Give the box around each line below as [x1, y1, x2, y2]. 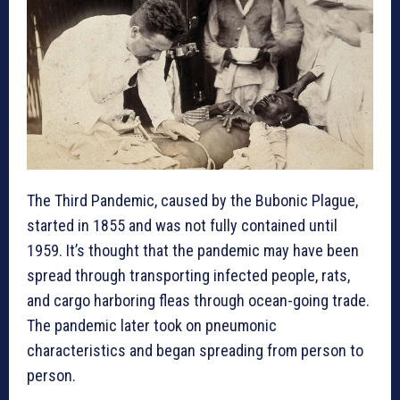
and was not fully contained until [129, 215, 337, 235]
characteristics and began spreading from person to [27, 340, 363, 360]
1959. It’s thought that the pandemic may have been [27, 240, 359, 260]
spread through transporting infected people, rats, [27, 265, 350, 285]
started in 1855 [27, 215, 125, 235]
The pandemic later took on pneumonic [27, 315, 277, 335]
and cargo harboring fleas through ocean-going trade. [27, 290, 370, 310]
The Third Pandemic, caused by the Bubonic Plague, [27, 190, 358, 210]
